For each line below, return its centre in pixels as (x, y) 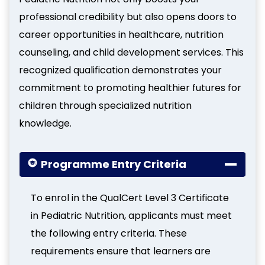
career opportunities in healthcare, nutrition (121, 35)
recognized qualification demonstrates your (120, 70)
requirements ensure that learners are (121, 251)
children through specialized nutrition (105, 106)
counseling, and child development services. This (131, 52)
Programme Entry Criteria (113, 164)
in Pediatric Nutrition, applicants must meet (131, 216)
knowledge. (45, 123)
